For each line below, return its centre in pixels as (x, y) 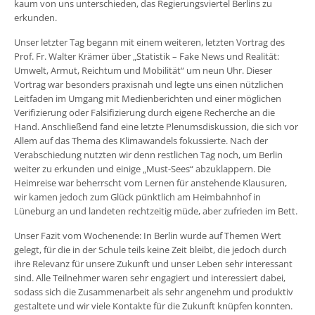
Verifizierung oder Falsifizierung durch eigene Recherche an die (144, 113)
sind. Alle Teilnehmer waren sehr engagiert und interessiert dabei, (150, 278)
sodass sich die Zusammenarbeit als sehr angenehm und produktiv (154, 292)
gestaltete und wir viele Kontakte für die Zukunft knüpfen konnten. (153, 306)
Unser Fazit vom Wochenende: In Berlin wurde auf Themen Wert (148, 236)
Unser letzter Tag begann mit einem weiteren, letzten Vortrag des (149, 43)
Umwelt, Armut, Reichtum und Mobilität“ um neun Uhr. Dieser (143, 71)
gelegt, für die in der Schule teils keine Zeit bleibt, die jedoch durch (150, 250)
